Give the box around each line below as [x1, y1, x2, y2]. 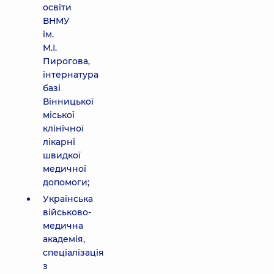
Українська [43, 193, 93, 204]
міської [43, 109, 75, 120]
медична [43, 220, 83, 231]
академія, [43, 234, 85, 245]
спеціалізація [43, 247, 104, 258]
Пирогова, [43, 56, 90, 67]
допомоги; [43, 177, 89, 188]
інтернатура [43, 69, 98, 80]
